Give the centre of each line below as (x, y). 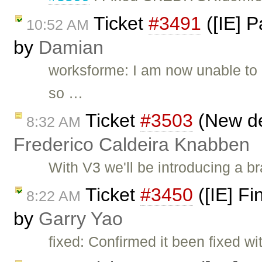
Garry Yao (81, 218)
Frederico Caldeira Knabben (132, 144)
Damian (71, 47)
